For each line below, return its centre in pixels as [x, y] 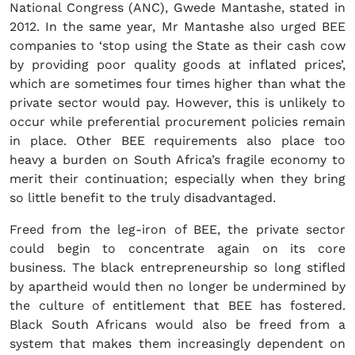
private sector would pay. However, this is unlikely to [177, 103]
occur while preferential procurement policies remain [177, 122]
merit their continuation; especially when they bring [177, 179]
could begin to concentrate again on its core [177, 249]
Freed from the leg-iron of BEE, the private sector [177, 230]
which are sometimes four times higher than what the [177, 84]
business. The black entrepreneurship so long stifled [177, 268]
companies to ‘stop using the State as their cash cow [177, 46]
